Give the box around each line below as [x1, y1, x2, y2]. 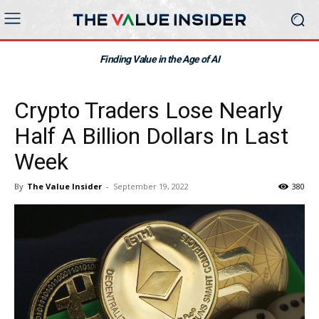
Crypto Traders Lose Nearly [14, 97, 283, 124]
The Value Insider [27, 181, 102, 192]
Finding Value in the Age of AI [100, 53, 219, 65]
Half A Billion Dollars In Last [14, 122, 288, 150]
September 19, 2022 [113, 181, 189, 192]
